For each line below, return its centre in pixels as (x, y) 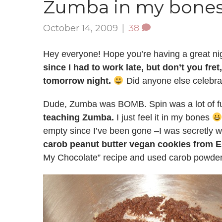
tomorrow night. (77, 81)
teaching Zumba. (79, 117)
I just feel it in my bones (163, 117)
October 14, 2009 (81, 28)
